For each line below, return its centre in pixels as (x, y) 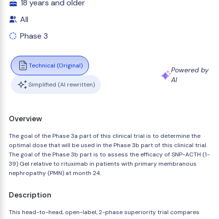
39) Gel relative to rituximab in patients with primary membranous (103, 164)
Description (30, 195)
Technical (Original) (56, 65)
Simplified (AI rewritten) (62, 84)
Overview (25, 119)
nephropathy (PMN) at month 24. (55, 173)
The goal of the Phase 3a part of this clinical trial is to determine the (105, 136)
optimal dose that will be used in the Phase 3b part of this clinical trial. (108, 145)
